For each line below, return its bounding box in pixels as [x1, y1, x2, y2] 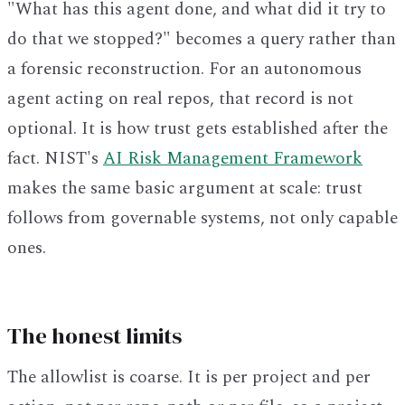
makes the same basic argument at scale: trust [7, 175, 363, 202]
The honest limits [7, 319, 182, 351]
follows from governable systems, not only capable [7, 205, 398, 232]
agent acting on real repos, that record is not [7, 86, 353, 113]
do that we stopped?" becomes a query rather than [7, 26, 396, 53]
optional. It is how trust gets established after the [7, 116, 388, 143]
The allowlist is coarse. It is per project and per [7, 363, 371, 391]
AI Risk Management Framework [103, 146, 363, 173]
